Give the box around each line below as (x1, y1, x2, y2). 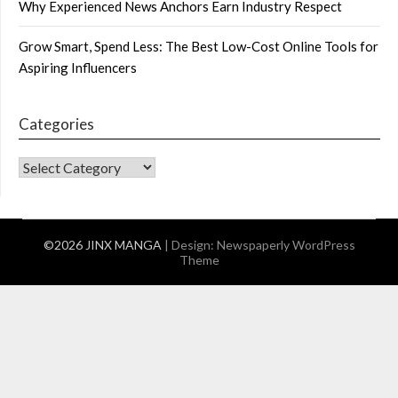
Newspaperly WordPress (216, 237, 355, 253)
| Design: (163, 237, 217, 253)
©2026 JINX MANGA (43, 237, 164, 253)
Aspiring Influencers (19, 60, 137, 76)
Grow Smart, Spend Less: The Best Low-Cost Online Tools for (19, 38, 378, 55)
